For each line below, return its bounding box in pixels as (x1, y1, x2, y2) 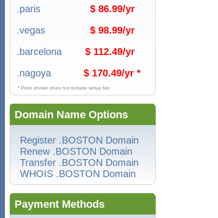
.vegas (17, 25, 45, 36)
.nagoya (17, 68, 51, 78)
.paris (17, 3, 40, 14)
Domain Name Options (15, 109, 128, 121)
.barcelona (17, 46, 62, 57)
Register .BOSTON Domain (20, 135, 139, 145)
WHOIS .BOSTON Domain (20, 168, 136, 179)
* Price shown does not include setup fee (18, 85, 110, 91)
